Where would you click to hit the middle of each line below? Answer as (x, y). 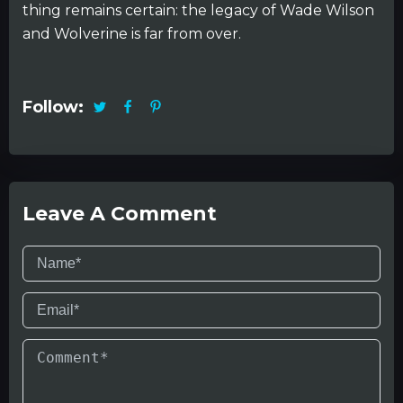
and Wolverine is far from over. (132, 33)
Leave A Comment (120, 213)
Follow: (53, 107)
